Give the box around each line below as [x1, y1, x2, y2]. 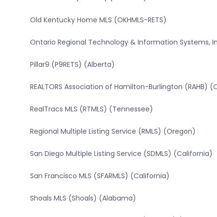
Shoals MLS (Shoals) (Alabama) [30, 193, 136, 203]
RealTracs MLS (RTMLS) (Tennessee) [30, 104, 153, 114]
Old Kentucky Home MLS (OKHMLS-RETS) [30, 15, 167, 25]
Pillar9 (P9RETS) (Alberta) [30, 60, 115, 70]
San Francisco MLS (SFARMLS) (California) [30, 171, 170, 181]
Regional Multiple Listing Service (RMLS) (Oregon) [30, 126, 196, 137]
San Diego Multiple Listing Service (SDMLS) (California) [30, 149, 213, 159]
